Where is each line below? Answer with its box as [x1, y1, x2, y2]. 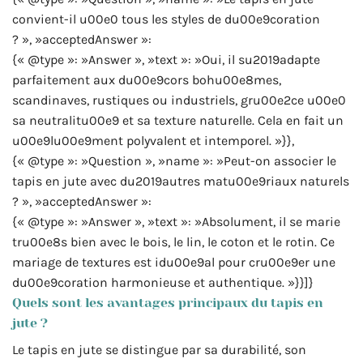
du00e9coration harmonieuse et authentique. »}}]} [12, 274, 314, 290]
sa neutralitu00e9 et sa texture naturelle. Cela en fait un [12, 112, 344, 128]
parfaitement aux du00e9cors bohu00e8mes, [12, 71, 281, 88]
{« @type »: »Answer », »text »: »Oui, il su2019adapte [12, 51, 320, 67]
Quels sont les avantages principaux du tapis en [12, 294, 323, 310]
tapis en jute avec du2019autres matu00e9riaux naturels [12, 173, 349, 189]
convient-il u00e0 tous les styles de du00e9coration [12, 11, 320, 27]
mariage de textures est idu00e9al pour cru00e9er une [12, 254, 335, 270]
